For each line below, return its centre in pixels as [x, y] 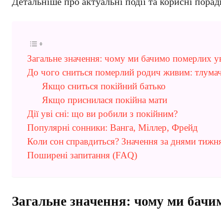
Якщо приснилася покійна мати [105, 100]
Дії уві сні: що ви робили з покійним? [102, 114]
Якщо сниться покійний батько [104, 86]
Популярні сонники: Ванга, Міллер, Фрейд [112, 128]
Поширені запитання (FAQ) [82, 155]
